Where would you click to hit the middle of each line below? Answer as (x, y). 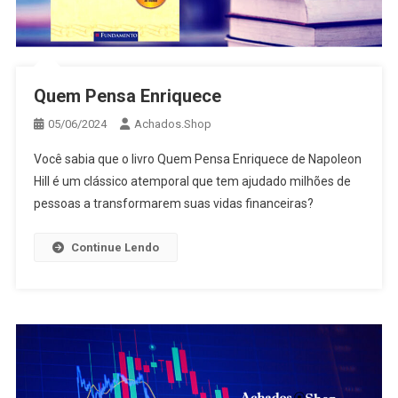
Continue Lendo (115, 247)
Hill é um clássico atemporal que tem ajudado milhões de (192, 181)
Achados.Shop (172, 123)
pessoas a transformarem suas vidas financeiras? (173, 203)
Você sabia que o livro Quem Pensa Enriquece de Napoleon (197, 159)
